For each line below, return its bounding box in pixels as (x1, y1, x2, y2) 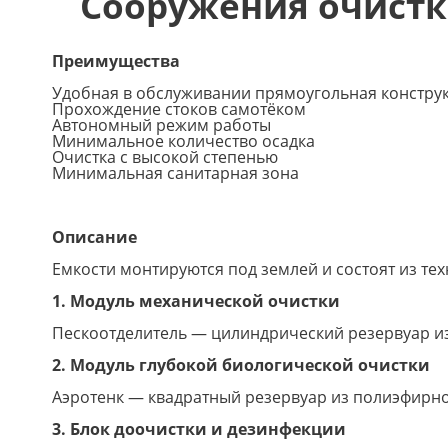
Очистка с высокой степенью (52, 145, 278, 168)
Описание (52, 225, 137, 248)
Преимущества (52, 49, 180, 72)
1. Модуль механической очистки (52, 289, 340, 312)
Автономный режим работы (52, 113, 271, 136)
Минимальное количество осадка (52, 129, 315, 152)
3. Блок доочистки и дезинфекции (52, 417, 346, 440)
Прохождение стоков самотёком (52, 97, 306, 120)
